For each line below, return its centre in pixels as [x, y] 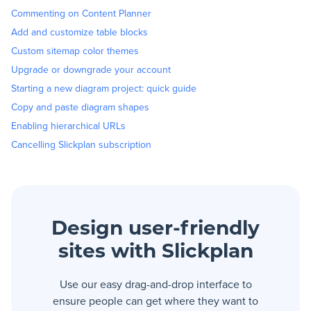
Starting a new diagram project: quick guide [104, 88]
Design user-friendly [155, 229]
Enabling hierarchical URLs [68, 125]
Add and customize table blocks [79, 32]
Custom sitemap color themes [75, 50]
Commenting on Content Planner [81, 13]
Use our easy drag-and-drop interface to [155, 284]
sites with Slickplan [155, 252]
